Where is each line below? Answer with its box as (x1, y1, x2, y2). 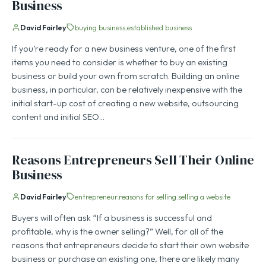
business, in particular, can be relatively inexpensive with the (12, 85, 242, 96)
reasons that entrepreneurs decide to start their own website (12, 240, 249, 252)
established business (127, 24, 192, 33)
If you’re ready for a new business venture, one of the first (12, 44, 236, 55)
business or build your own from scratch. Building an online (12, 71, 239, 83)
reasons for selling (119, 193, 176, 202)
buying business (75, 24, 125, 33)
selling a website (178, 193, 230, 202)
